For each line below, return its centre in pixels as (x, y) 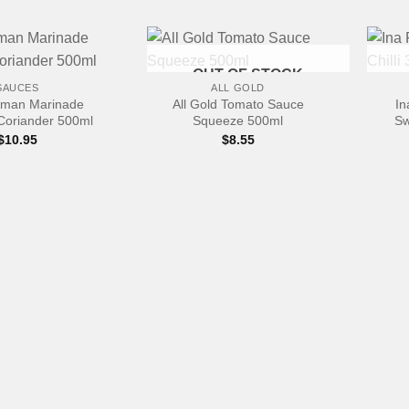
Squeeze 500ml (238, 121)
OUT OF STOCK (248, 75)
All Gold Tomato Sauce (238, 105)
